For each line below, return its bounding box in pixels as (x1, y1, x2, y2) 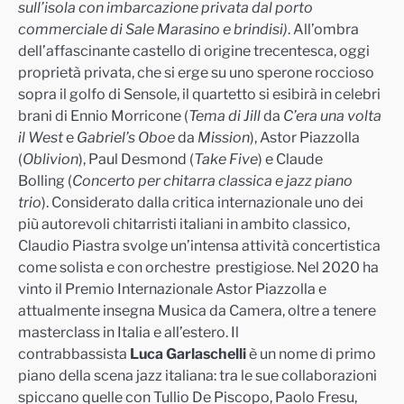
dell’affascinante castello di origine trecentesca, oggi (18, 41, 370, 60)
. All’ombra (288, 20, 359, 38)
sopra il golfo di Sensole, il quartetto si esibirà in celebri (18, 85, 381, 103)
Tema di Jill (188, 106, 261, 124)
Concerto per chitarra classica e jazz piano (72, 171, 353, 189)
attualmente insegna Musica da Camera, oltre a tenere (18, 301, 376, 319)
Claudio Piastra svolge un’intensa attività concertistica (18, 236, 381, 254)
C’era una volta (283, 106, 381, 124)
